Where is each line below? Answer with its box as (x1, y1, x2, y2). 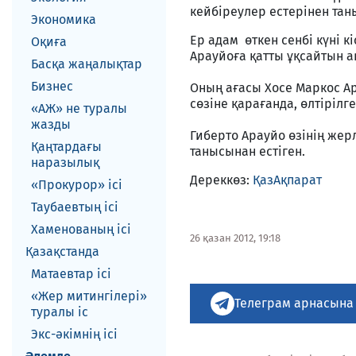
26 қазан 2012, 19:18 (190, 232, 281, 244)
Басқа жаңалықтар (31, 56, 142, 72)
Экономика (31, 12, 96, 27)
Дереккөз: (190, 172, 253, 188)
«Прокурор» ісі (31, 177, 122, 192)
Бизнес (31, 79, 73, 94)
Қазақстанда (25, 244, 99, 259)
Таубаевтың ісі (31, 199, 118, 215)
